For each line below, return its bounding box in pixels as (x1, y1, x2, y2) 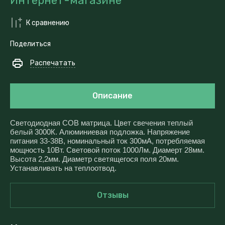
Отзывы (96, 190, 129, 200)
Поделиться (10, 40, 51, 48)
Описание (92, 91, 133, 100)
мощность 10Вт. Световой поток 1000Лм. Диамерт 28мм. (10, 146, 204, 154)
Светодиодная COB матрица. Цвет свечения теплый (10, 119, 193, 127)
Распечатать (30, 59, 75, 67)
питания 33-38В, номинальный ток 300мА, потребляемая (10, 137, 205, 145)
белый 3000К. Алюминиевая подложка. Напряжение (10, 128, 190, 136)
